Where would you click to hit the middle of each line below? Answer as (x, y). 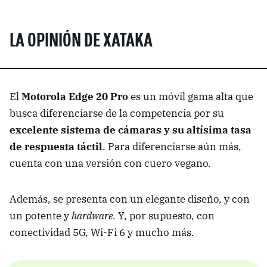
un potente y (41, 216)
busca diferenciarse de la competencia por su (117, 114)
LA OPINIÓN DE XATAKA (81, 42)
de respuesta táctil (56, 147)
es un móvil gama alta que (192, 97)
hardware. (95, 216)
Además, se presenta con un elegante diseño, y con (130, 199)
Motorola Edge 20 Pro (76, 97)
